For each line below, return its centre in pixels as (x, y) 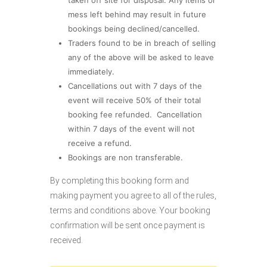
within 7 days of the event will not (131, 128)
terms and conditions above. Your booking (130, 210)
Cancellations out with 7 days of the (135, 86)
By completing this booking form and (119, 180)
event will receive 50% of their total (134, 100)
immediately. (91, 71)
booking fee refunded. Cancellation (135, 114)
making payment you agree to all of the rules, (133, 195)
